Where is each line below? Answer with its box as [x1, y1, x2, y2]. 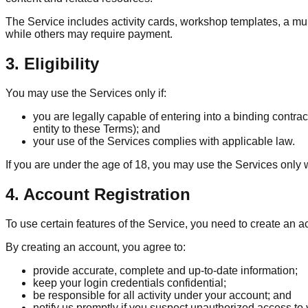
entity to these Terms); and [33, 123, 160, 135]
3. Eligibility [5, 54, 99, 74]
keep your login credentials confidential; [33, 277, 226, 289]
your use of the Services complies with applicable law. [33, 135, 295, 148]
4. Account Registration [5, 185, 190, 204]
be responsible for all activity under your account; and [33, 289, 291, 302]
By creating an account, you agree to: [5, 241, 186, 254]
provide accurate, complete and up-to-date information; [33, 265, 298, 277]
